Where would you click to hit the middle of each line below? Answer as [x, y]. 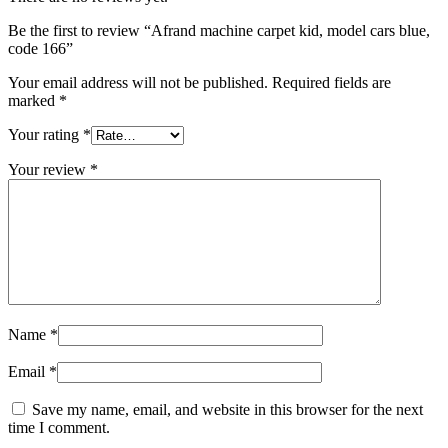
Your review [49, 170]
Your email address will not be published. [138, 83]
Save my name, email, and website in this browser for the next [227, 410]
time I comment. [59, 428]
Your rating [45, 135]
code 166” [40, 49]
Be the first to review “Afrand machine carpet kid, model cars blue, [219, 31]
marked [33, 101]
